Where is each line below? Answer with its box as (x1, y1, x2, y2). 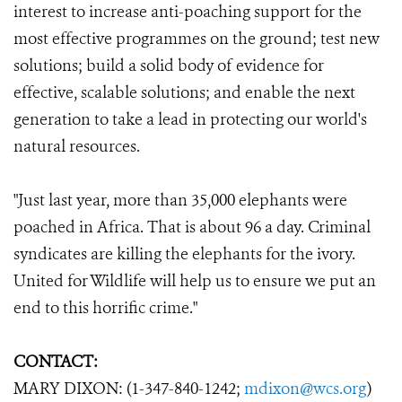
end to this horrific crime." (13, 297, 197, 319)
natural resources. (13, 135, 140, 157)
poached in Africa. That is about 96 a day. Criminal (13, 216, 371, 238)
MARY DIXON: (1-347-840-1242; (13, 378, 244, 399)
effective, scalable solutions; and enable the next (13, 82, 355, 103)
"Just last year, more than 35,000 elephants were (13, 189, 347, 211)
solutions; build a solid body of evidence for (13, 55, 324, 76)
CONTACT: (13, 351, 98, 372)
